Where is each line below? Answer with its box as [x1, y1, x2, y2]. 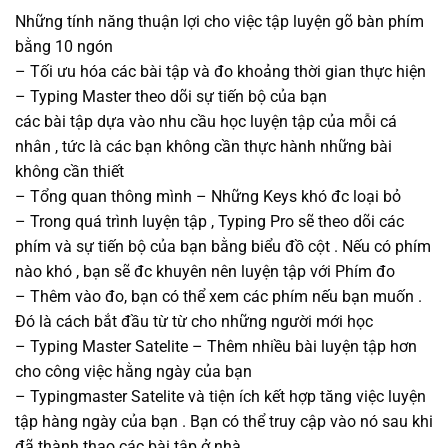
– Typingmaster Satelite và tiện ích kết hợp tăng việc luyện [15, 387, 426, 407]
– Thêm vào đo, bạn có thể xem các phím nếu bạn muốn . [15, 287, 422, 307]
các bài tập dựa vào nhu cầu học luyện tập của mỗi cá [15, 112, 397, 132]
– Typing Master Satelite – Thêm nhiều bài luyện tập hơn [15, 337, 417, 357]
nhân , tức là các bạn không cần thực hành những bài [15, 137, 392, 157]
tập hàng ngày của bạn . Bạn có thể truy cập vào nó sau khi [15, 412, 433, 432]
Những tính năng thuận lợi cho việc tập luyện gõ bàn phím [15, 12, 424, 32]
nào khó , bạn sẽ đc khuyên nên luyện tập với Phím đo [15, 262, 395, 282]
